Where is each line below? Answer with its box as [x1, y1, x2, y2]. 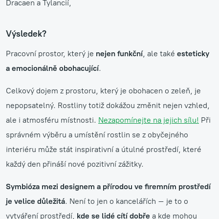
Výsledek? [6, 28, 46, 39]
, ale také [143, 48, 177, 58]
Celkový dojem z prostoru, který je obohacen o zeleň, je [6, 86, 201, 95]
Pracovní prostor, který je [6, 48, 96, 58]
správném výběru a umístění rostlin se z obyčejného [6, 130, 188, 139]
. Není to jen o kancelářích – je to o [65, 196, 188, 206]
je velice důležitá [6, 196, 65, 206]
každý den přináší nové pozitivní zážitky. [6, 159, 146, 169]
